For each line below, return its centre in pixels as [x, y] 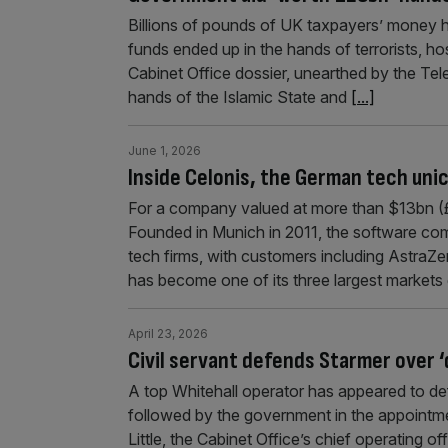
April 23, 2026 [168, 333]
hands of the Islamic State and [239, 96]
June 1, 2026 [164, 150]
